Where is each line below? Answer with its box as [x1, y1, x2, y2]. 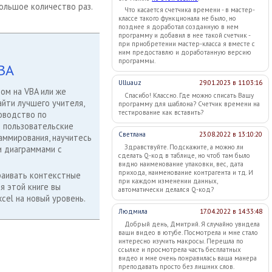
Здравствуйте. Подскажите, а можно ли [124, 143, 244, 151]
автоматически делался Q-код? [118, 185, 214, 194]
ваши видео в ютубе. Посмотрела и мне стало [118, 228, 259, 237]
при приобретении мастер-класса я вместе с [118, 39, 256, 48]
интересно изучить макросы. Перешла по [118, 237, 244, 245]
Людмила [118, 207, 148, 216]
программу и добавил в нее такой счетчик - [118, 31, 251, 39]
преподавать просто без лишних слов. [118, 262, 234, 271]
